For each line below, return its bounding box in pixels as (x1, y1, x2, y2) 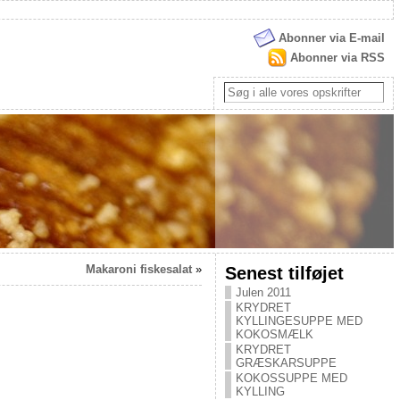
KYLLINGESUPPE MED (235, 314, 362, 328)
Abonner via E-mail (278, 31, 385, 45)
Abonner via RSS (289, 51, 385, 64)
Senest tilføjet (224, 262, 344, 283)
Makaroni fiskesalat (85, 262, 192, 276)
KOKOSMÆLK (235, 328, 313, 341)
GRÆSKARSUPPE (235, 356, 337, 370)
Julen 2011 (235, 286, 291, 299)
